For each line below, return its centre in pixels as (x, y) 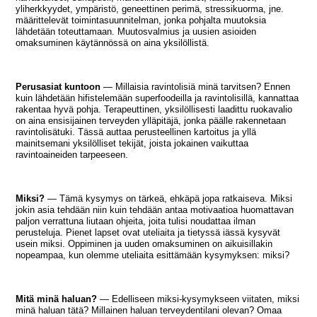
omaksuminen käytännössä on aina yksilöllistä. (113, 43)
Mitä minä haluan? (57, 299)
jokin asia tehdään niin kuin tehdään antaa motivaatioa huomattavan (155, 210)
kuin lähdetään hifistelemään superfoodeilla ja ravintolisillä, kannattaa (157, 98)
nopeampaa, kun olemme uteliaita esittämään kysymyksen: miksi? (153, 255)
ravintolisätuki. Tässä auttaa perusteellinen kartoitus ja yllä (136, 132)
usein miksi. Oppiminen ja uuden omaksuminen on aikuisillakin (144, 244)
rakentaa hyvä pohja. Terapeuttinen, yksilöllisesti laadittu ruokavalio (154, 110)
